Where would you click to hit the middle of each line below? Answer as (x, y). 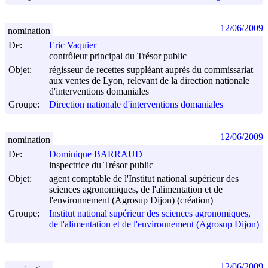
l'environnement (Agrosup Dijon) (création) (131, 200)
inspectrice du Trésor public (101, 165)
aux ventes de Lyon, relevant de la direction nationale (149, 80)
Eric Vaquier (73, 45)
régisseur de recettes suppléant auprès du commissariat (151, 69)
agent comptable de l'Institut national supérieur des (144, 178)
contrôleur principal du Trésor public (118, 56)
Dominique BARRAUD (96, 154)
